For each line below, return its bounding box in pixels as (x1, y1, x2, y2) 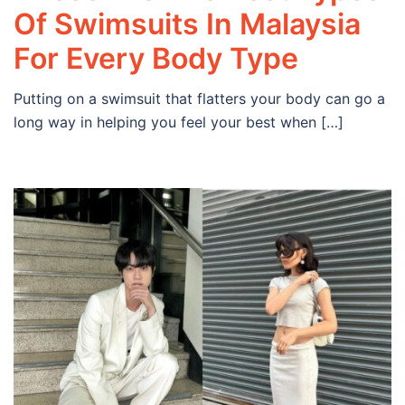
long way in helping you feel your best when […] (14, 112, 344, 131)
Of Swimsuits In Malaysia (14, 5, 361, 42)
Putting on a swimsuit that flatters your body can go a (14, 89, 385, 108)
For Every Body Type (14, 40, 298, 76)
